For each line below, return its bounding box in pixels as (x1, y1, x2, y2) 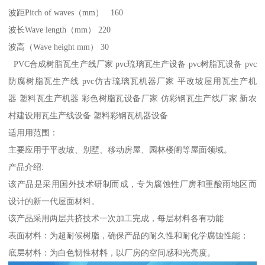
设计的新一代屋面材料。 (8, 196, 102, 206)
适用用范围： (8, 127, 59, 137)
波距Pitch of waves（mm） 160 (8, 7, 124, 17)
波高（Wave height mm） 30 (8, 41, 109, 51)
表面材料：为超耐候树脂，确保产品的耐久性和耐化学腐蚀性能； (8, 230, 249, 240)
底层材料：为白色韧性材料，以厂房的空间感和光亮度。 (8, 247, 216, 257)
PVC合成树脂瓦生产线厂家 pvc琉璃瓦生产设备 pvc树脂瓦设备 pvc (8, 59, 257, 69)
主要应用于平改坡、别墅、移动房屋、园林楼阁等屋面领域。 (8, 144, 232, 154)
